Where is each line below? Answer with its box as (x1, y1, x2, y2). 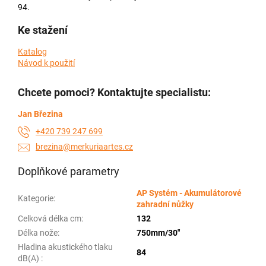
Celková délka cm (18, 213, 81, 223)
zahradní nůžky (137, 199, 194, 209)
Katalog (18, 46, 47, 56)
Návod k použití (18, 58, 75, 68)
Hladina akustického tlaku (18, 242, 113, 252)
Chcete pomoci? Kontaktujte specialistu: (18, 85, 211, 99)
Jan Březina (18, 109, 63, 119)
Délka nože (18, 227, 58, 237)
